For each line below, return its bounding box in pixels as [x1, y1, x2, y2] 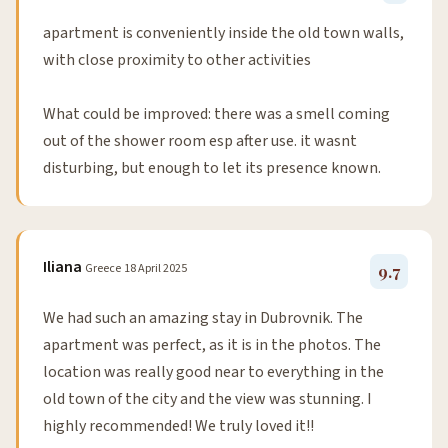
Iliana [43, 256, 82, 279]
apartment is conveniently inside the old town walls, [43, 22, 404, 45]
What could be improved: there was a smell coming [43, 103, 390, 126]
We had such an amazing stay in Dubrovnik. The [43, 307, 363, 330]
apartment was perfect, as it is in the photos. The [43, 334, 381, 357]
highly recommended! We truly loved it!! [43, 415, 314, 438]
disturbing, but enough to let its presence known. [43, 157, 381, 180]
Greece [85, 260, 121, 278]
